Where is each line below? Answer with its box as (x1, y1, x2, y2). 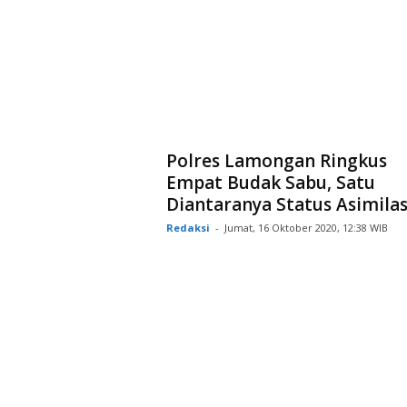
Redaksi (165, 220, 210, 234)
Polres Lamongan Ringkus (165, 148, 387, 173)
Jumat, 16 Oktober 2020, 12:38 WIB (223, 220, 388, 234)
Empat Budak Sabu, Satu (165, 170, 375, 194)
